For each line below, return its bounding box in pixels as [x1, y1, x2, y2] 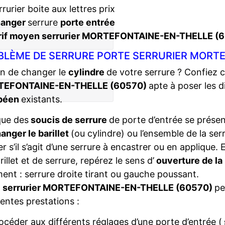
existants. [21, 94, 62, 104]
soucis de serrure [29, 115, 109, 125]
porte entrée [60, 17, 115, 28]
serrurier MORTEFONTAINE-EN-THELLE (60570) [3, 182, 214, 193]
